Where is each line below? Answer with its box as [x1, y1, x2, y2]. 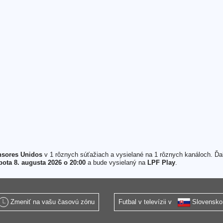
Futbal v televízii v [118, 198, 178, 206]
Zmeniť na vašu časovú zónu [10, 198, 95, 206]
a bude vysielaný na [85, 159, 147, 166]
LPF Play [147, 159, 175, 166]
